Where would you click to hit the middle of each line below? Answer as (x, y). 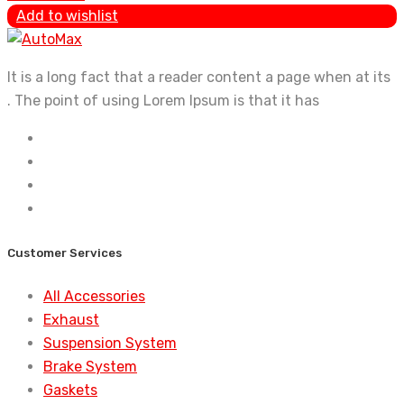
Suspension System (110, 343)
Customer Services (64, 252)
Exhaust (71, 319)
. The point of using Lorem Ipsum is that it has (163, 101)
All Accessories (94, 296)
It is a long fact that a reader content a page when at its (199, 78)
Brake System (90, 366)
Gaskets (70, 390)
